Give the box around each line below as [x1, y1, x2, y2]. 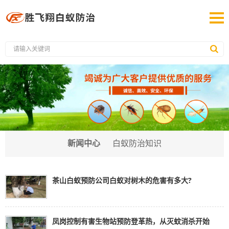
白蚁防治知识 [112, 139, 162, 148]
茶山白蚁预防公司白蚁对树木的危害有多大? [52, 175, 192, 186]
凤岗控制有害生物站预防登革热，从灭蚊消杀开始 [52, 216, 210, 226]
